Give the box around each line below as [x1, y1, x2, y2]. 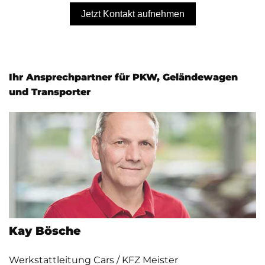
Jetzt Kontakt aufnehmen [80, 8, 185, 19]
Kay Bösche [9, 224, 81, 238]
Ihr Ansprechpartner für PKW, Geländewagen [9, 72, 238, 83]
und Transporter [9, 86, 91, 98]
